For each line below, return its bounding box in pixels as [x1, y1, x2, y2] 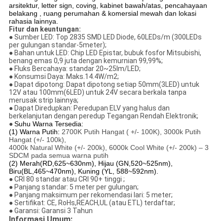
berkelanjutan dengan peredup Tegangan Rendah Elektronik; [8, 112, 198, 120]
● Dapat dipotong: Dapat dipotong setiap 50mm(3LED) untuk [8, 80, 199, 89]
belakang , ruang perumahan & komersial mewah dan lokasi [8, 9, 196, 18]
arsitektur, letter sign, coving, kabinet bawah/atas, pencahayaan [8, 1, 207, 10]
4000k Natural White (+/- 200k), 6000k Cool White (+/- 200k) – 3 [8, 144, 209, 152]
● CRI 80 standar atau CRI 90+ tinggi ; [8, 175, 125, 184]
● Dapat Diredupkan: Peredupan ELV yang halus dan [8, 104, 170, 112]
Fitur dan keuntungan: [8, 25, 81, 34]
